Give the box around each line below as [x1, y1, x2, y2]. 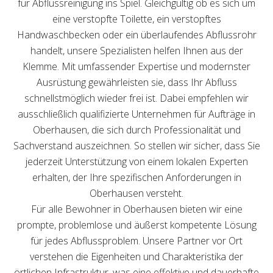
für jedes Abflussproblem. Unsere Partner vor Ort [30, 234, 243, 247]
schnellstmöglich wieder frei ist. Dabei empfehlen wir [24, 91, 249, 105]
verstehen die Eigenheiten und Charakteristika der [30, 250, 243, 263]
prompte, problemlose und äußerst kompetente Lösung [16, 218, 257, 232]
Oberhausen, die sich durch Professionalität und [32, 123, 241, 136]
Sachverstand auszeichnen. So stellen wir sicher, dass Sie [13, 139, 260, 152]
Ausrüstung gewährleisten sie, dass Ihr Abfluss [36, 76, 237, 89]
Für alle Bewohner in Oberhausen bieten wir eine [30, 202, 243, 216]
